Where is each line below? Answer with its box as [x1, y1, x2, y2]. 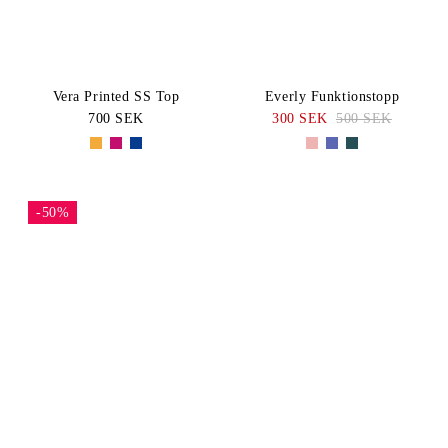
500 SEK [336, 111, 392, 127]
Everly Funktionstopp [264, 89, 400, 105]
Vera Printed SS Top [52, 89, 180, 105]
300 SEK [272, 111, 328, 127]
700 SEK [88, 111, 144, 127]
